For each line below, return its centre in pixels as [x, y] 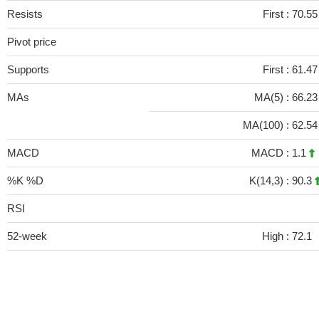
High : [277, 236]
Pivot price [32, 42]
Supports [28, 69]
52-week [27, 236]
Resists [25, 14]
